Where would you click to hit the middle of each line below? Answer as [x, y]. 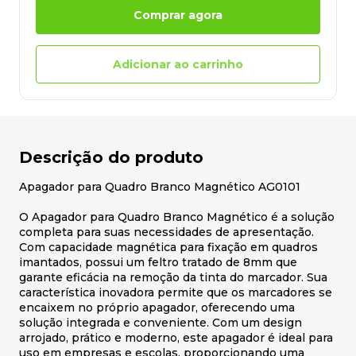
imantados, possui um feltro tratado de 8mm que [158, 263]
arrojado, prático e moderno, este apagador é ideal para [176, 338]
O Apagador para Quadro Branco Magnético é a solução [177, 217]
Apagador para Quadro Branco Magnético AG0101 [160, 187]
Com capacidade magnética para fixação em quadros [168, 248]
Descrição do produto [111, 158]
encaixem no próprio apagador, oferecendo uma [157, 308]
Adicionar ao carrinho [178, 64]
